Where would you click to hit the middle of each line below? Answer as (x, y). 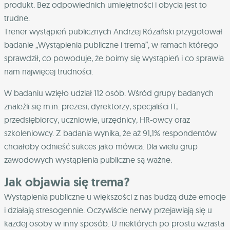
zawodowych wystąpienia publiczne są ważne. (88, 159)
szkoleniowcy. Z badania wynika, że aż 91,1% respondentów (110, 133)
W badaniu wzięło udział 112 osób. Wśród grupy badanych (109, 93)
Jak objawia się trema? (67, 182)
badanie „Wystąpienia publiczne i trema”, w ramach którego (111, 44)
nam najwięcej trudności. (49, 71)
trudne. (17, 18)
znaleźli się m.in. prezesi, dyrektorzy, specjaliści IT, (91, 106)
